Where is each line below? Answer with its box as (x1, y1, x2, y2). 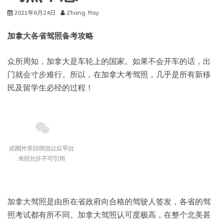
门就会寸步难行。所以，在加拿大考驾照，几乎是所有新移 (7, 69, 211, 80)
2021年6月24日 (14, 9, 56, 17)
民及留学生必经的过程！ (7, 83, 93, 93)
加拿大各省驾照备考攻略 (7, 31, 93, 41)
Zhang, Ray (66, 9, 99, 17)
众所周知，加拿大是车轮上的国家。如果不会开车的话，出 (7, 56, 211, 66)
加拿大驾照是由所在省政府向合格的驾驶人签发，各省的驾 (7, 197, 211, 207)
